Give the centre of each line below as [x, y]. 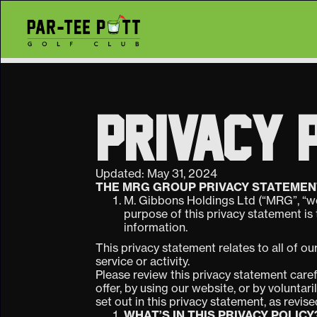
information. [157, 227]
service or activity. [143, 261]
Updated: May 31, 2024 [157, 174]
